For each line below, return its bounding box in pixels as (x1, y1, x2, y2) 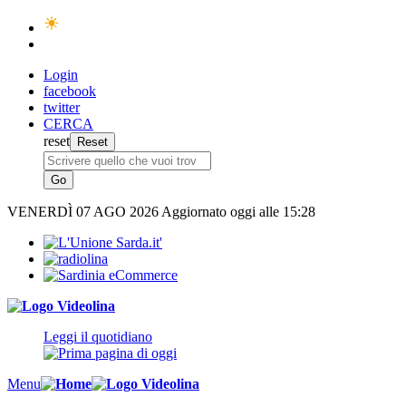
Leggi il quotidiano (43, 329, 152, 344)
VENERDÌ (7, 204, 76, 219)
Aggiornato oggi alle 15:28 (161, 204, 315, 219)
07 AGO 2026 (76, 204, 161, 219)
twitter (43, 100, 80, 115)
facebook (43, 83, 96, 99)
